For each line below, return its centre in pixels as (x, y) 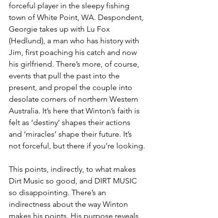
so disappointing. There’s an (58, 193)
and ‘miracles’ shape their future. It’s (71, 134)
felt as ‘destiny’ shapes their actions (71, 123)
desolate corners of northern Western (74, 99)
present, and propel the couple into (72, 88)
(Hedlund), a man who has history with (75, 41)
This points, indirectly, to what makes (73, 169)
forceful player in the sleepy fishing (70, 6)
